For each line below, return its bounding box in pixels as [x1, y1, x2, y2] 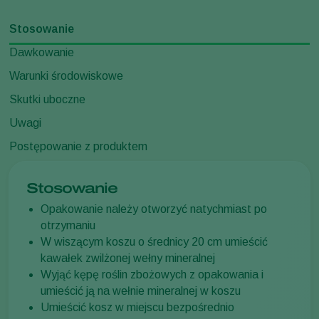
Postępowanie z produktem [9, 140, 147, 153]
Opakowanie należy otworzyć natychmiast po [41, 203, 267, 216]
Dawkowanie [9, 46, 74, 59]
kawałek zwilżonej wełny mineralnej [41, 252, 215, 265]
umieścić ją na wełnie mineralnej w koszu [41, 285, 241, 298]
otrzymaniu [41, 219, 95, 232]
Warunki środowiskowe [9, 70, 123, 83]
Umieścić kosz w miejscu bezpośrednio [41, 301, 234, 314]
